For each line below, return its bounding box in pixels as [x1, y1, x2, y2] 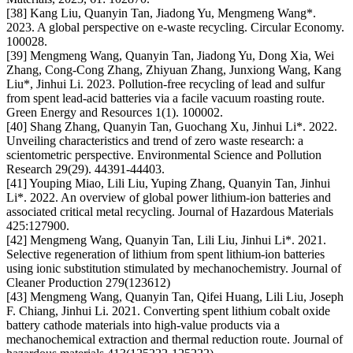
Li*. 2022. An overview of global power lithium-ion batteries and [6, 191, 331, 205]
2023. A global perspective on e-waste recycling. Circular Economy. [6, 20, 344, 35]
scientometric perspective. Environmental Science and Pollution [6, 148, 321, 162]
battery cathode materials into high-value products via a [6, 318, 280, 333]
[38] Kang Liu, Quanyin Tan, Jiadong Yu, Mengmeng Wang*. [6, 6, 316, 20]
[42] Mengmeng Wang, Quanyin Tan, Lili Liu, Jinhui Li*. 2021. [6, 233, 326, 247]
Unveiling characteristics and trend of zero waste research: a [6, 134, 303, 148]
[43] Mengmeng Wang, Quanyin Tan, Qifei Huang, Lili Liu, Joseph [6, 290, 344, 304]
